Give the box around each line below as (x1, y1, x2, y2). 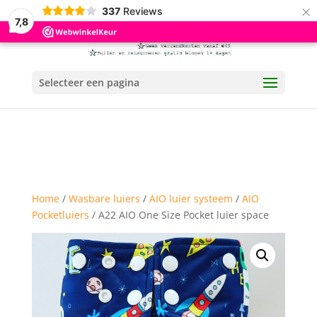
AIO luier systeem (149, 192, 233, 205)
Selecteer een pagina (38, 76, 139, 89)
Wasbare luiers (68, 192, 140, 205)
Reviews (122, 4, 163, 17)
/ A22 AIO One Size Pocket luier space (88, 208, 269, 221)
